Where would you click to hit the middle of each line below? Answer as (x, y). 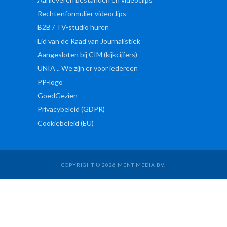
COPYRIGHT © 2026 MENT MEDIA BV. (113, 164)
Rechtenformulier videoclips (82, 13)
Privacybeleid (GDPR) (71, 109)
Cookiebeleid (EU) (66, 123)
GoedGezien (58, 95)
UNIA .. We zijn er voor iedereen (88, 68)
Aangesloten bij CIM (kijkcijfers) (87, 54)
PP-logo (50, 82)
